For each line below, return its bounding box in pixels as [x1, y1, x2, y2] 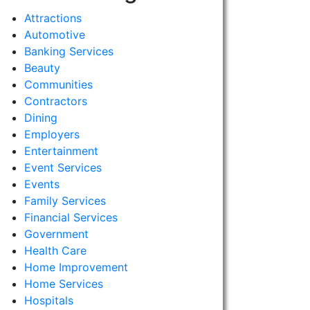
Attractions [24, 11, 82, 25]
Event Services [24, 161, 102, 174]
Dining [24, 111, 57, 125]
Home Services [24, 277, 103, 291]
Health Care [24, 244, 86, 257]
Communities [24, 77, 93, 91]
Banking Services [24, 44, 113, 58]
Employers [24, 127, 80, 141]
